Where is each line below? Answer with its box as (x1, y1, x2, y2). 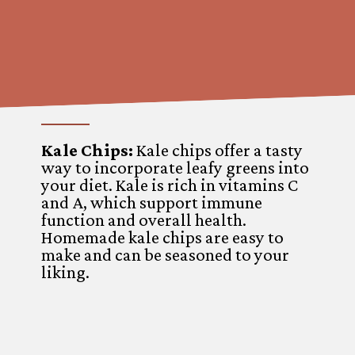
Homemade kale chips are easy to (41, 227, 284, 248)
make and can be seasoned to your (41, 245, 290, 265)
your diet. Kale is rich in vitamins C (41, 175, 299, 196)
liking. (41, 262, 90, 283)
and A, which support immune (41, 193, 263, 213)
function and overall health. (41, 210, 247, 231)
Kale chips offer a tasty (136, 140, 303, 161)
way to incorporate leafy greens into (41, 158, 310, 178)
